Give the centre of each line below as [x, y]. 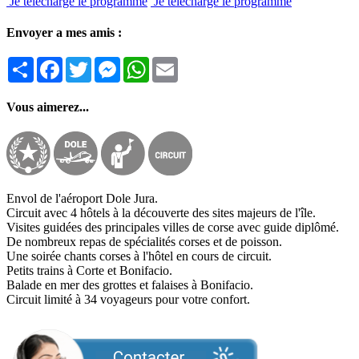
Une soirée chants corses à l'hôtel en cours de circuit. [139, 256]
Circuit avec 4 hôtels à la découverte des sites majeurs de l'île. [161, 213]
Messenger [147, 63]
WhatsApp [176, 63]
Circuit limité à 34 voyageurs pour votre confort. [128, 300]
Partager [54, 63]
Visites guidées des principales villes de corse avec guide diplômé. [173, 228]
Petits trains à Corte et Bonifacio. [89, 271]
